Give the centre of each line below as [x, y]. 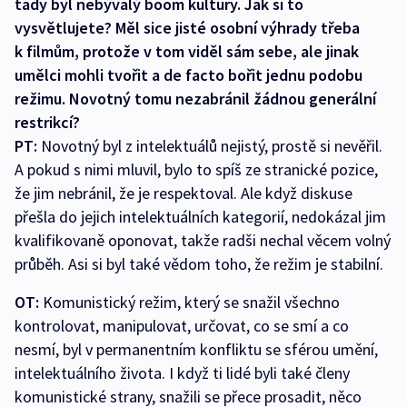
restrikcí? [47, 123]
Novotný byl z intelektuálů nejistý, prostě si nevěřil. [212, 146]
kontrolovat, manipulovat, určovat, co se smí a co [182, 326]
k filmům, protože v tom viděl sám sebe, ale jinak [187, 52]
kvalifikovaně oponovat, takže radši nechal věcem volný [203, 241]
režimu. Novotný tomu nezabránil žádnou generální [195, 99]
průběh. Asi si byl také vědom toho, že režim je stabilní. [199, 264]
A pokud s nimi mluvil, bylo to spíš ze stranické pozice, [196, 170]
